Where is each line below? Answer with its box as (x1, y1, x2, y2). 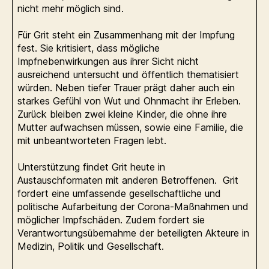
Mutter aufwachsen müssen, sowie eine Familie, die (17, 121, 243, 133)
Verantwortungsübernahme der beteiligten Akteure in (17, 226, 249, 239)
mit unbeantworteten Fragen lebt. (17, 134, 166, 147)
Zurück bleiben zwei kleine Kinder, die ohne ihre (17, 107, 227, 120)
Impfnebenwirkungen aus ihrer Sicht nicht (17, 55, 199, 67)
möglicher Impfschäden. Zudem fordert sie (17, 213, 205, 226)
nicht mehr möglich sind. (17, 2, 127, 14)
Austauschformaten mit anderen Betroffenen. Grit (17, 174, 238, 186)
